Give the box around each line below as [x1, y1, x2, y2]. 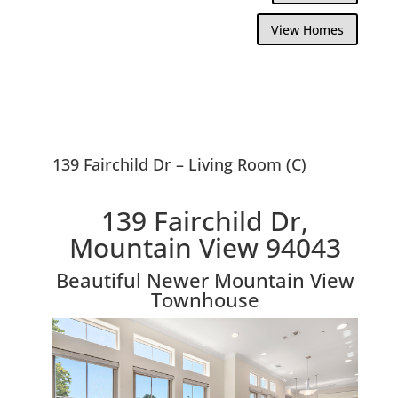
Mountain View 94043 [68, 228, 341, 266]
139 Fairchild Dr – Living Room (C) [52, 153, 306, 175]
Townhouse [150, 285, 259, 313]
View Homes [271, 20, 345, 38]
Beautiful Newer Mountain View [55, 266, 354, 293]
